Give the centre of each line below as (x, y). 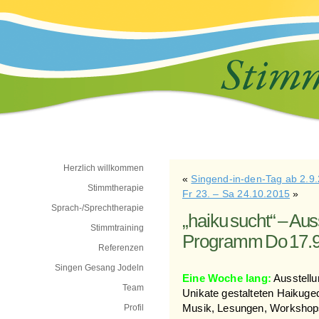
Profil (134, 308)
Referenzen (121, 248)
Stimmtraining (117, 228)
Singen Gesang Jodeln (99, 268)
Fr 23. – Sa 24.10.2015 (236, 194)
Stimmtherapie (116, 188)
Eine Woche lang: (227, 278)
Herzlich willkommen (104, 168)
